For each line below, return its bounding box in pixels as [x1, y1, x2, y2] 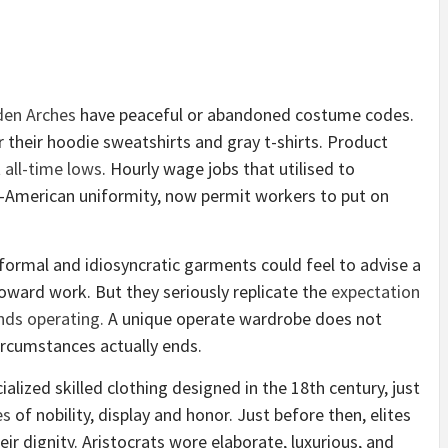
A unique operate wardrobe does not [104, 307, 382, 331]
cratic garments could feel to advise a [138, 253, 421, 277]
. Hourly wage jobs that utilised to [102, 157, 355, 181]
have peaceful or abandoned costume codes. [76, 103, 414, 127]
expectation [331, 280, 420, 304]
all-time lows [5, 157, 102, 181]
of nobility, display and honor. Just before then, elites [11, 403, 411, 427]
